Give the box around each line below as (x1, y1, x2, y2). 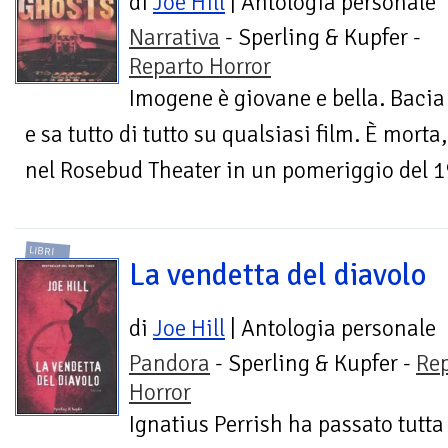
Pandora (129, 348, 210, 378)
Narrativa (129, 23, 220, 53)
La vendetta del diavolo (129, 255, 426, 294)
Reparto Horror (129, 52, 271, 82)
